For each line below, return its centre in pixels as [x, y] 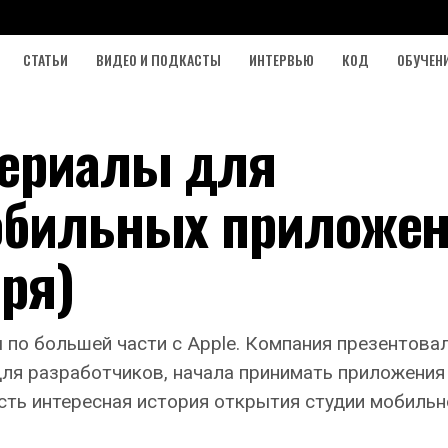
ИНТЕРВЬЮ [281, 59]
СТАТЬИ [45, 59]
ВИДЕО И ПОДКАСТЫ [158, 59]
